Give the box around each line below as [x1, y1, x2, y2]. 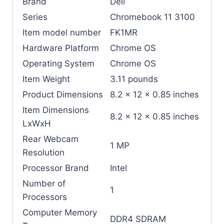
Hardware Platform [22, 43, 99, 53]
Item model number [22, 27, 101, 38]
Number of [22, 178, 65, 189]
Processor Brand [22, 163, 89, 173]
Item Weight [22, 74, 70, 84]
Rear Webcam [22, 134, 78, 144]
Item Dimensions [22, 105, 89, 115]
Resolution [22, 147, 64, 158]
